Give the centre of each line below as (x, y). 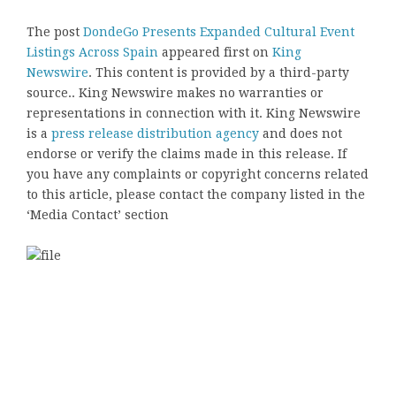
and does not (301, 133)
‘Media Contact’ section (98, 214)
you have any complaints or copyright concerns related (198, 174)
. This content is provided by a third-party (219, 72)
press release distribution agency (155, 133)
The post (55, 31)
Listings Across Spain (92, 52)
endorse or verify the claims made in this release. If (187, 153)
